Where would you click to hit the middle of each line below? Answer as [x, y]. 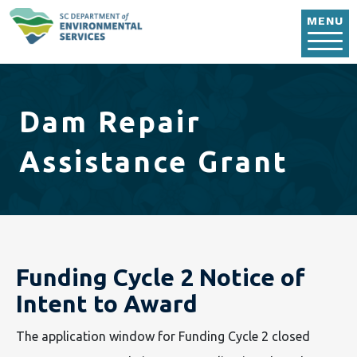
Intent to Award [107, 304]
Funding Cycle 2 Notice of [161, 277]
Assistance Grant [154, 161]
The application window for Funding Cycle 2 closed [163, 336]
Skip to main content [237, 12]
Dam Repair [110, 122]
